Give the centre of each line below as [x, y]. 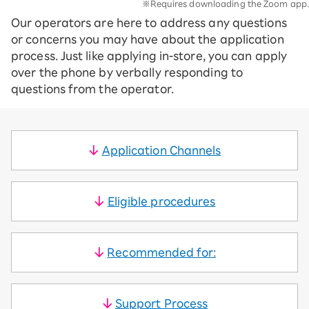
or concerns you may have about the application [148, 39]
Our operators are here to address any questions [149, 23]
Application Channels [161, 150]
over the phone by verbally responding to [127, 72]
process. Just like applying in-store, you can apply [149, 56]
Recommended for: [161, 252]
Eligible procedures [161, 201]
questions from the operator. [92, 89]
